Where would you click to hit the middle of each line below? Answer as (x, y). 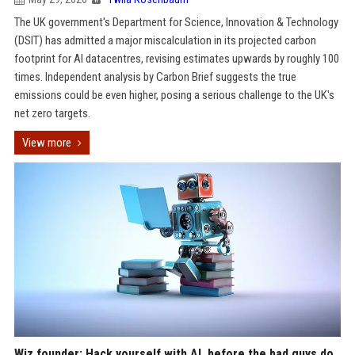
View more (46, 143)
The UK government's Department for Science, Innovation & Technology (176, 22)
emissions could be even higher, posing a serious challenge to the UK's (174, 95)
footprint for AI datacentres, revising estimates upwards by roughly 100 (176, 59)
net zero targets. (52, 113)
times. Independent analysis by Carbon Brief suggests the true (155, 77)
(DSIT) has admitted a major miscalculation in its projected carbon (165, 40)
